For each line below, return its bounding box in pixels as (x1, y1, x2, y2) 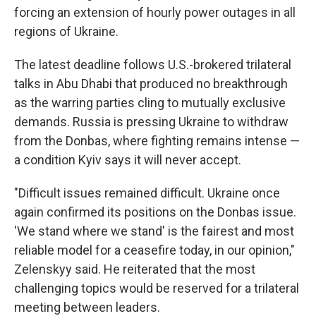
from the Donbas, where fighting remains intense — (14, 133, 300, 148)
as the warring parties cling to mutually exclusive (14, 95, 286, 110)
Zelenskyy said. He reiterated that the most (14, 262, 255, 276)
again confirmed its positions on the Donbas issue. (14, 205, 296, 219)
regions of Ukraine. (14, 24, 119, 39)
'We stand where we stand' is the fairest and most (14, 224, 294, 238)
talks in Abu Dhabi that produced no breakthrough (14, 76, 288, 91)
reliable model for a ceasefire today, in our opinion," (14, 243, 295, 257)
